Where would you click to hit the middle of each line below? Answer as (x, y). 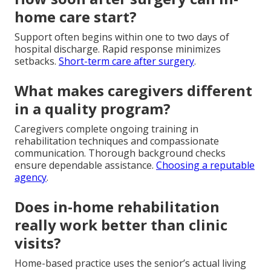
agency (31, 177)
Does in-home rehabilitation (117, 206)
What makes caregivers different (133, 90)
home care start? (76, 16)
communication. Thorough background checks (120, 153)
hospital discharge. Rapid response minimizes (118, 49)
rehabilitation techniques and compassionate (117, 141)
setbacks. (37, 61)
